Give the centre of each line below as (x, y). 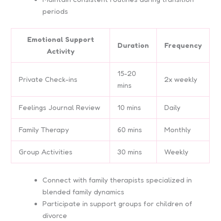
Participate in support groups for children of (118, 203)
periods (55, 11)
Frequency (183, 45)
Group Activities (46, 151)
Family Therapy (44, 129)
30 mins (130, 151)
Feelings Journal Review (60, 107)
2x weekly (181, 79)
